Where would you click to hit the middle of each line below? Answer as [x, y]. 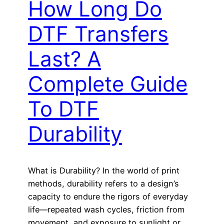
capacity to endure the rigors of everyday [108, 197]
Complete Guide [108, 84]
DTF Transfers [98, 34]
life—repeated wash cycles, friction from [106, 210]
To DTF [63, 109]
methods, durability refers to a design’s [103, 184]
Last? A [64, 59]
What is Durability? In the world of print [104, 171]
